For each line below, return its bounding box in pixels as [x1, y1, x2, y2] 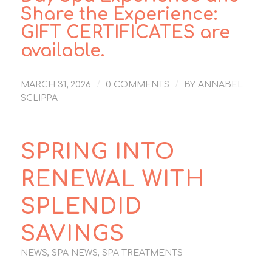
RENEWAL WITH [20, 167, 205, 191]
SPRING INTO [20, 140, 175, 164]
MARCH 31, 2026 [20, 79, 91, 89]
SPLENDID [20, 194, 142, 219]
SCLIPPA [20, 92, 58, 103]
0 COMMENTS [105, 79, 169, 89]
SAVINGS [20, 222, 124, 246]
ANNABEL [197, 79, 243, 89]
